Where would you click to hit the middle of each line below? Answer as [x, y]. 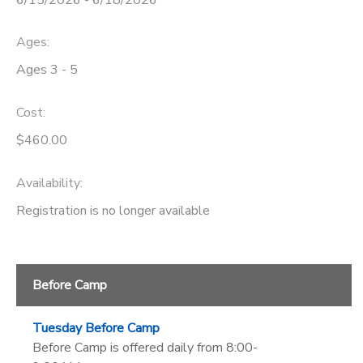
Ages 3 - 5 [47, 70]
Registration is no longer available [113, 210]
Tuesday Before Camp [96, 328]
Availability [48, 183]
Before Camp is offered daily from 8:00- [145, 347]
